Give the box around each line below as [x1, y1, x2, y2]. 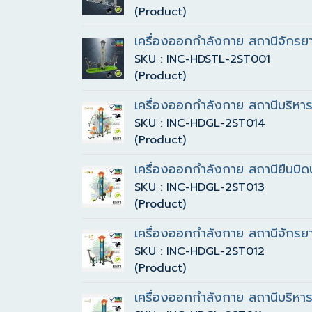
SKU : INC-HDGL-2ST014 [134, 115, 265, 132]
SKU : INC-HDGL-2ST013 [134, 179, 265, 196]
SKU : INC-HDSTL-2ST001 [134, 51, 270, 68]
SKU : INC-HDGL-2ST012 [134, 243, 265, 260]
